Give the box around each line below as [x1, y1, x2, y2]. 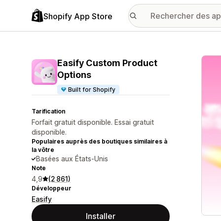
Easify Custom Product [57, 58, 157, 68]
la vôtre [32, 146, 54, 153]
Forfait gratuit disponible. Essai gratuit [32, 118, 154, 126]
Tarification [32, 108, 66, 115]
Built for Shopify [68, 86, 116, 93]
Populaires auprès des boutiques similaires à [32, 138, 167, 145]
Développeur [32, 184, 72, 192]
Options [57, 70, 91, 80]
